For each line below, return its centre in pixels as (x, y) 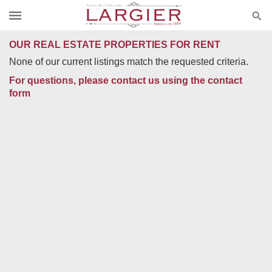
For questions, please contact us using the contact (126, 80)
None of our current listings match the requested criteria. (129, 61)
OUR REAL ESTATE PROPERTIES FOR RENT (115, 44)
